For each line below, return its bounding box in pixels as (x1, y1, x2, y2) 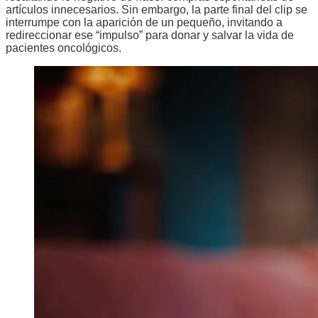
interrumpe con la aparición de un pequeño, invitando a (6, 16, 283, 29)
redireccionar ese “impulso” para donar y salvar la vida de (6, 29, 294, 42)
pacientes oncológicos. (6, 42, 121, 55)
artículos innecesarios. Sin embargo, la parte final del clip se (6, 4, 307, 16)
